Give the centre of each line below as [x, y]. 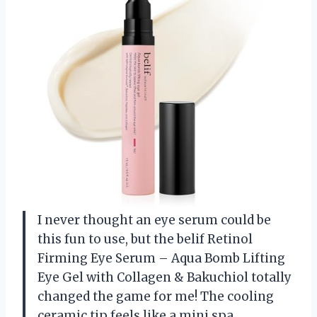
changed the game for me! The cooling [156, 296]
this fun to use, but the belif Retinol [145, 239]
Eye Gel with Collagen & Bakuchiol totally [165, 277]
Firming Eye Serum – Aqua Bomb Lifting [161, 258]
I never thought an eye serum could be [154, 220]
